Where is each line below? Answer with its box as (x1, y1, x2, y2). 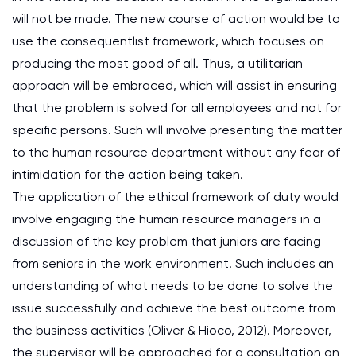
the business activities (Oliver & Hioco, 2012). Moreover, (12, 323, 331, 338)
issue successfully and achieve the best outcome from (12, 300, 335, 315)
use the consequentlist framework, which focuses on (12, 33, 324, 48)
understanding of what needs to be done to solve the (12, 278, 333, 293)
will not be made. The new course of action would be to (12, 11, 340, 26)
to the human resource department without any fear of (12, 145, 340, 160)
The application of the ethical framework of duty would (12, 189, 339, 204)
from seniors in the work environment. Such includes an (12, 256, 334, 271)
